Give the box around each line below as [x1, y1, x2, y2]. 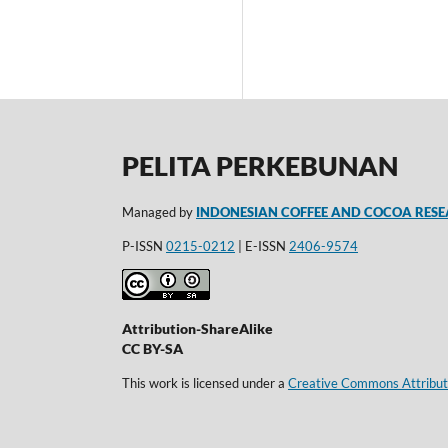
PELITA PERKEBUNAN [122, 148, 398, 182]
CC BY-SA [122, 340, 183, 358]
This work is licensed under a [122, 375, 288, 392]
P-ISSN [122, 237, 166, 254]
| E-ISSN [235, 237, 289, 254]
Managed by [122, 204, 196, 221]
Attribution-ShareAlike [122, 320, 273, 338]
